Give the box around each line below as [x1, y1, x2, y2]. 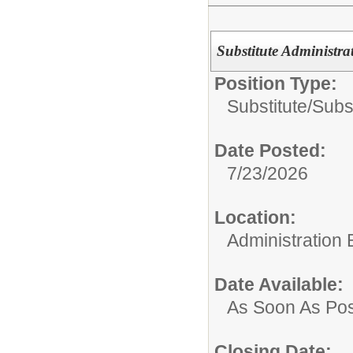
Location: [214, 206, 296, 228]
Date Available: [214, 273, 344, 295]
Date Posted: [214, 139, 326, 161]
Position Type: [214, 72, 337, 94]
